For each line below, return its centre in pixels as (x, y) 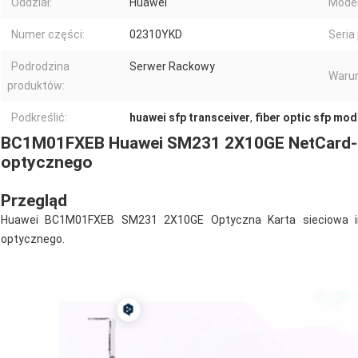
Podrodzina (40, 66)
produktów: (36, 85)
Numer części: (48, 34)
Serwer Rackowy (172, 66)
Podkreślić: (39, 117)
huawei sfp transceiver (190, 117)
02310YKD (156, 34)
